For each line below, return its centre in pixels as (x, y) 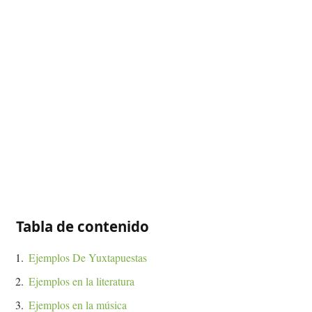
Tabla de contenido (83, 227)
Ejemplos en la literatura (81, 281)
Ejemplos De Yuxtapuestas (88, 257)
